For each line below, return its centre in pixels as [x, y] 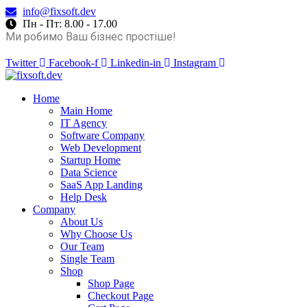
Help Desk [84, 197]
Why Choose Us [96, 234]
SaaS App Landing [101, 185]
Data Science [89, 172]
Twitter [21, 63]
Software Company [102, 135]
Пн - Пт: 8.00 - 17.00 [70, 24]
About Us [82, 222]
